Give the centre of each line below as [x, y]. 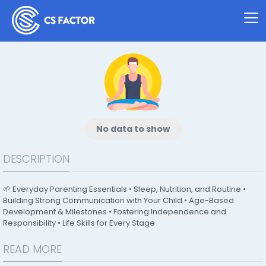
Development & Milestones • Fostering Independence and [115, 212]
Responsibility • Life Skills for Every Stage [79, 223]
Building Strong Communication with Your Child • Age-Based [118, 200]
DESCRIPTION [36, 159]
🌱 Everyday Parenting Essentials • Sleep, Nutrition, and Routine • [124, 189]
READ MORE [32, 249]
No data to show [133, 129]
